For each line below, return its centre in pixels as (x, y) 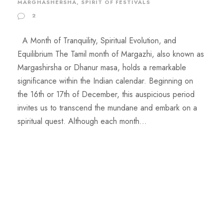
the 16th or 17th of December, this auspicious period (106, 95)
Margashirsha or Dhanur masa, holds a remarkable (102, 68)
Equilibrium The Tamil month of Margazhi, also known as (111, 54)
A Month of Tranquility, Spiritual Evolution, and (97, 41)
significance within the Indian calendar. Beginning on (105, 81)
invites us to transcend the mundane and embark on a (107, 108)
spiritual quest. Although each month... (82, 121)
